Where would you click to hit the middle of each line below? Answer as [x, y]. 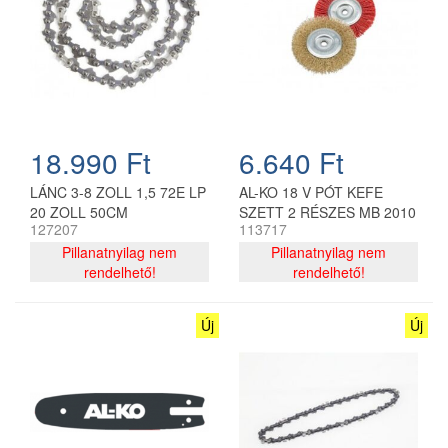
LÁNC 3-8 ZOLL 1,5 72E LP [118, 191]
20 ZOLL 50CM [79, 211]
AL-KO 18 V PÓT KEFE [311, 191]
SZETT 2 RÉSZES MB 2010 [327, 211]
